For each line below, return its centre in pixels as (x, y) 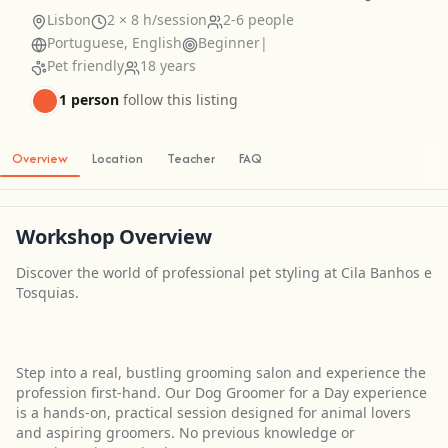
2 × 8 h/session (157, 19)
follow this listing (180, 99)
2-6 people (258, 19)
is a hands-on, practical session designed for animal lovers (213, 412)
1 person (89, 99)
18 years (168, 65)
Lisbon (69, 19)
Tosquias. (47, 292)
